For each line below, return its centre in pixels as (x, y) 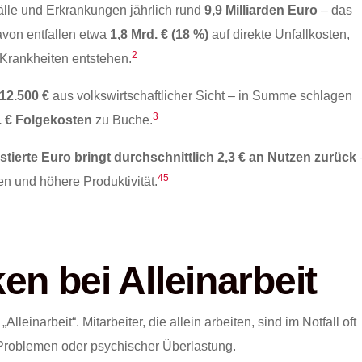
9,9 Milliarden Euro (261, 11)
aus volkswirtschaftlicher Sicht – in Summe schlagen (201, 96)
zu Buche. (122, 120)
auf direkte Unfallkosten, (279, 35)
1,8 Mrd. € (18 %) (159, 35)
